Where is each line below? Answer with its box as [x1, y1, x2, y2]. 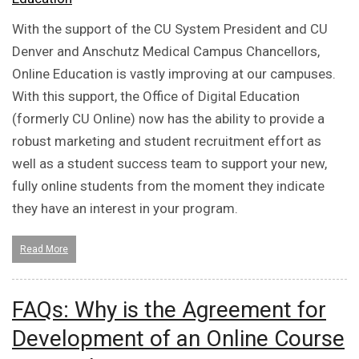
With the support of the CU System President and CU [12, 21, 328, 38]
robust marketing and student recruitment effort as [12, 133, 321, 150]
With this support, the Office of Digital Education [12, 88, 300, 105]
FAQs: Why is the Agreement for [12, 296, 326, 324]
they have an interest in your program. [12, 200, 238, 217]
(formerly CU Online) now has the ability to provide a [12, 111, 325, 127]
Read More [20, 244, 68, 256]
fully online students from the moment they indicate [12, 178, 325, 195]
